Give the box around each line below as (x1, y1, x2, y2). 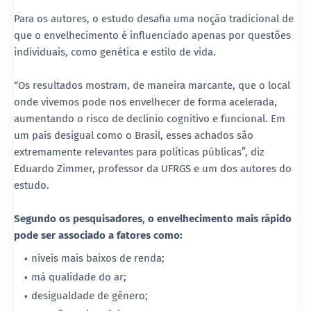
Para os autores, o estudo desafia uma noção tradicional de (14, 12, 294, 25)
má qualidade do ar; (31, 270, 126, 283)
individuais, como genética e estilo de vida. (14, 45, 216, 58)
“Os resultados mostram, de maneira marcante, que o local (14, 78, 290, 92)
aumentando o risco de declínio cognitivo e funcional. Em (14, 112, 285, 125)
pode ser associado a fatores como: (14, 228, 183, 242)
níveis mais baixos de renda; (31, 251, 165, 264)
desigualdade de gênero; (31, 289, 148, 302)
